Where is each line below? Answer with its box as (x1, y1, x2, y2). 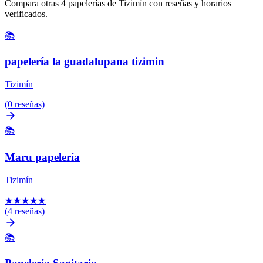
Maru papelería (5, 150, 80, 163)
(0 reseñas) (5, 99, 45, 110)
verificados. (5, 8, 48, 19)
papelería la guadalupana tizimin (5, 55, 164, 68)
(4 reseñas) (5, 205, 45, 216)
